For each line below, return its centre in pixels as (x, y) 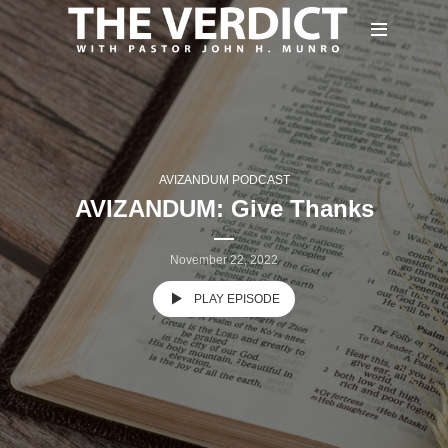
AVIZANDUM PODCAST (224, 179)
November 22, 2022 (224, 259)
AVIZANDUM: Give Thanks (224, 208)
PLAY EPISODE (237, 298)
